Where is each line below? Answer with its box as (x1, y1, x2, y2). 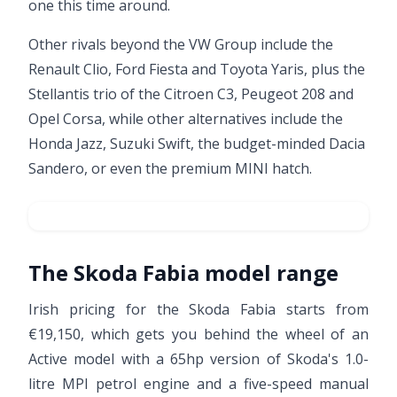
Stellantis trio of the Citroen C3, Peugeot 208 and (28, 84, 354, 104)
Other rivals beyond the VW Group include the (28, 35, 333, 54)
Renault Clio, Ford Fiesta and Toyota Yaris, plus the (28, 59, 365, 79)
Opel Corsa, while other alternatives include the (28, 109, 343, 128)
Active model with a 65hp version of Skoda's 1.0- (28, 349, 369, 369)
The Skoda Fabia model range (28, 258, 339, 287)
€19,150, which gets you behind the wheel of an (28, 324, 369, 344)
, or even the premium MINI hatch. (84, 159, 312, 178)
